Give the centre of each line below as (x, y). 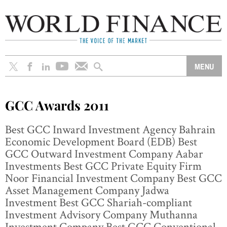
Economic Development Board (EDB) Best (101, 141)
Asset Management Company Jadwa (87, 190)
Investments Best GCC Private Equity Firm (103, 165)
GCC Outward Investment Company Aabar (104, 153)
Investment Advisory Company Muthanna (101, 214)
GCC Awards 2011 (57, 105)
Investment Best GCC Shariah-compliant (99, 202)
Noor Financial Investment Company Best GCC (113, 178)
